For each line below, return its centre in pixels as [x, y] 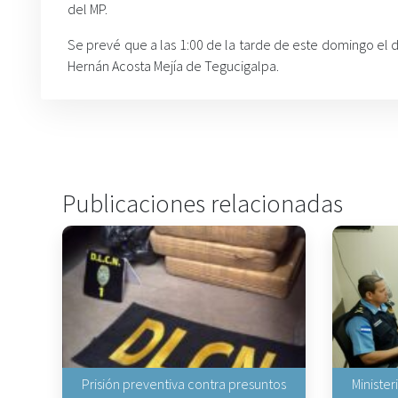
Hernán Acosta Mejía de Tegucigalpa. [173, 66]
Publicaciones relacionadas [203, 203]
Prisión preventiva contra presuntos [184, 384]
